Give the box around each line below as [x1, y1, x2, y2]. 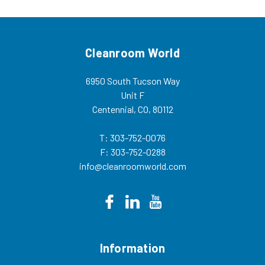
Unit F [121, 89, 144, 101]
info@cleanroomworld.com [79, 160, 186, 172]
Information [99, 240, 166, 255]
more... [183, 2, 207, 11]
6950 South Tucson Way [85, 75, 180, 86]
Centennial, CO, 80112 [92, 103, 173, 115]
